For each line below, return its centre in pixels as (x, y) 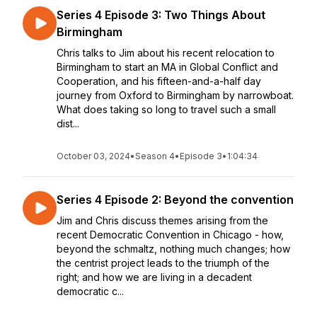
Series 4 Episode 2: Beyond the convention (175, 200)
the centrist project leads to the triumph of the (163, 263)
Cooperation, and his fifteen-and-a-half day (159, 81)
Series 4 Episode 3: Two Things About (161, 15)
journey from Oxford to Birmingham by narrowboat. (175, 95)
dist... (68, 123)
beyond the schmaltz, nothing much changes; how (173, 249)
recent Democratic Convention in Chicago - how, (170, 235)
